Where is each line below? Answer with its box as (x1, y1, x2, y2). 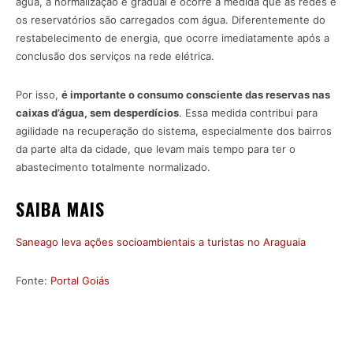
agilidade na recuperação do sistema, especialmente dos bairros (16, 124, 332, 138)
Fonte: (16, 274, 50, 288)
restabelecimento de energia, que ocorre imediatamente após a (16, 32, 329, 45)
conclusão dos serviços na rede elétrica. (16, 50, 214, 63)
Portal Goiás (50, 274, 110, 288)
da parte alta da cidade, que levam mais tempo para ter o (16, 143, 295, 156)
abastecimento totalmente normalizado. (16, 161, 214, 174)
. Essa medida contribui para (179, 106, 318, 120)
